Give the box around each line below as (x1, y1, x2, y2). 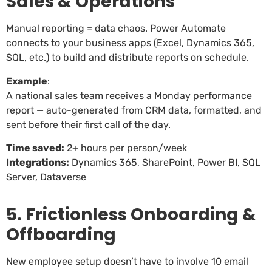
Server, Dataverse (6, 171, 89, 183)
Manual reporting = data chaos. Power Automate (6, 22, 226, 35)
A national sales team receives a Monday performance (6, 89, 252, 101)
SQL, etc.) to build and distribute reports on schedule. (6, 52, 249, 64)
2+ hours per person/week (64, 142, 187, 154)
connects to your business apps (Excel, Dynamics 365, (6, 37, 254, 49)
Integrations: (6, 157, 69, 169)
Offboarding (6, 222, 116, 246)
